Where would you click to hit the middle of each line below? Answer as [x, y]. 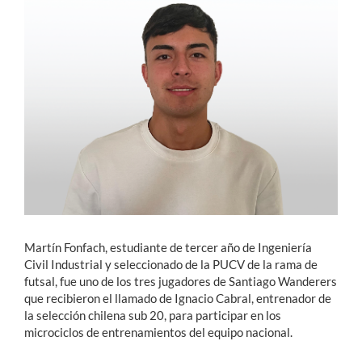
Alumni [35, 135]
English [51, 201]
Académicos [49, 75]
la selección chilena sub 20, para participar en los [153, 315]
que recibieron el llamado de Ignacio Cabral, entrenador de [178, 298]
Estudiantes [49, 45]
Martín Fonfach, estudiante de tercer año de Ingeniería [168, 247]
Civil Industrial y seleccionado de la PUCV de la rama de [171, 264]
